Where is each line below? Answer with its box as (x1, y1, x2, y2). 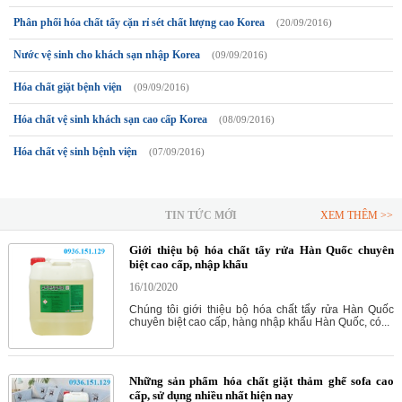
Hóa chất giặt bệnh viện (13, 80, 122, 93)
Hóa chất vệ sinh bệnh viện (13, 144, 137, 158)
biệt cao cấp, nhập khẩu (128, 257, 248, 271)
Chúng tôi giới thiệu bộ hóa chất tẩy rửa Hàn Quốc (128, 302, 394, 316)
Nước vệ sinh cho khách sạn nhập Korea (13, 48, 200, 61)
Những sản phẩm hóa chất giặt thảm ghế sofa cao (128, 373, 394, 388)
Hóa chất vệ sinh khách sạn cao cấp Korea (13, 112, 207, 126)
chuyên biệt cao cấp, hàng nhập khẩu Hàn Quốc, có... (128, 315, 389, 328)
